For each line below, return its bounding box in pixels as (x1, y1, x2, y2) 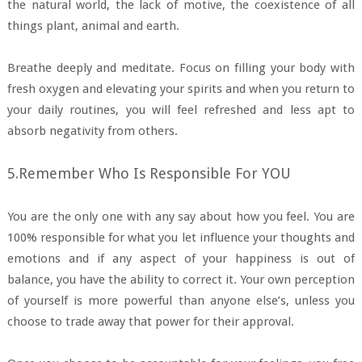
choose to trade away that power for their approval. (6, 314, 294, 329)
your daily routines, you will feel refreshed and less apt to (6, 102, 356, 117)
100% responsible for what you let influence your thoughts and (6, 229, 356, 245)
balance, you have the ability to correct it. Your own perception (6, 271, 356, 287)
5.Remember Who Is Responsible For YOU (6, 164, 291, 182)
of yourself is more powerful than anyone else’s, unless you (6, 293, 356, 308)
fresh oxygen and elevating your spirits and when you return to (6, 81, 356, 96)
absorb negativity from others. (6, 123, 178, 138)
